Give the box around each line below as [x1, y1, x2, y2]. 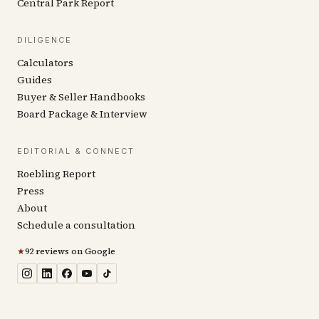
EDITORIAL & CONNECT [17, 145, 135, 156]
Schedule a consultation [17, 217, 135, 232]
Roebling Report [17, 166, 95, 181]
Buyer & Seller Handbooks [17, 89, 145, 104]
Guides [17, 72, 52, 87]
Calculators [17, 55, 73, 70]
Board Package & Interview [17, 106, 147, 121]
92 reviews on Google [25, 245, 115, 257]
